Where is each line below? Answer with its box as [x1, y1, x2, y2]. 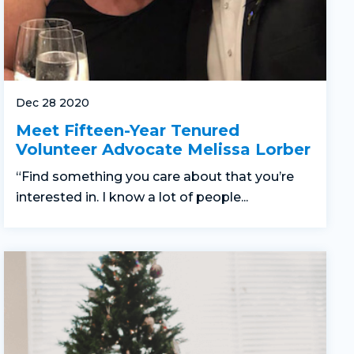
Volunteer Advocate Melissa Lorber [16, 140, 311, 160]
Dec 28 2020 [16, 96, 89, 111]
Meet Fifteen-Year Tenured [16, 121, 239, 141]
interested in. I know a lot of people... [16, 190, 248, 205]
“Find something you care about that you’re [16, 169, 294, 185]
